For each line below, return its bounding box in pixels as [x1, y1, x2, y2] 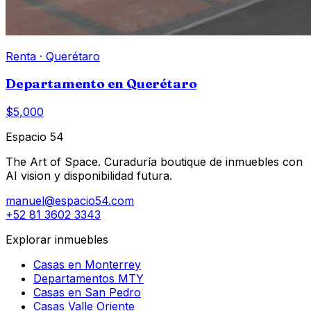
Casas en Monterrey [33, 258, 141, 272]
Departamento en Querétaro [6, 76, 197, 92]
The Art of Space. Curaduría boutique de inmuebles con [6, 155, 303, 169]
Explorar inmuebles [6, 233, 108, 247]
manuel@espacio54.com [6, 194, 134, 208]
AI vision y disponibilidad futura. [6, 169, 172, 183]
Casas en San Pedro [33, 285, 141, 300]
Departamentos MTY [33, 271, 144, 286]
